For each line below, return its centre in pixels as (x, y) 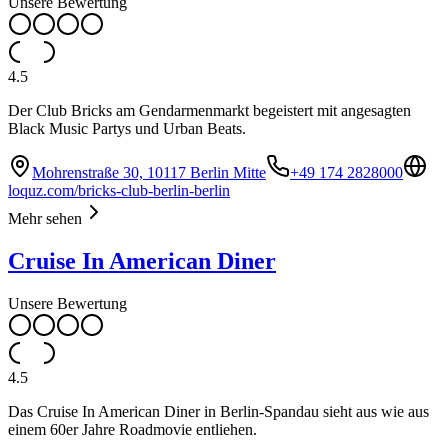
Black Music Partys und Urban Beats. (127, 129)
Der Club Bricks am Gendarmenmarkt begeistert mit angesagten (209, 111)
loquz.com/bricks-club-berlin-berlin (119, 191)
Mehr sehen (45, 219)
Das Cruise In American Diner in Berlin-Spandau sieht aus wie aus (218, 412)
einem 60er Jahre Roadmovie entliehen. (132, 430)
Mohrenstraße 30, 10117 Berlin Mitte (149, 173)
